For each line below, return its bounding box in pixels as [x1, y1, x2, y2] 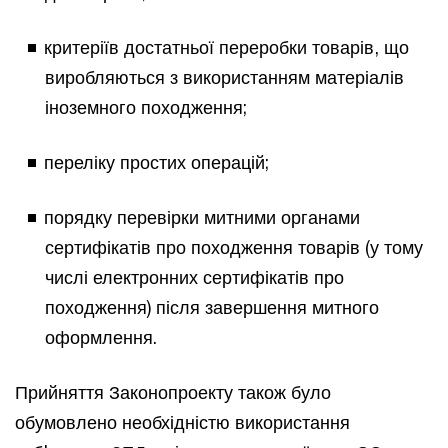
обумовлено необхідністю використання [15, 410, 350, 433]
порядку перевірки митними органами [44, 205, 360, 228]
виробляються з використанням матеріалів [45, 65, 404, 88]
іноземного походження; [45, 95, 247, 118]
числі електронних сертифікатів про [45, 265, 344, 288]
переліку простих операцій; [44, 150, 269, 173]
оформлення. [45, 325, 157, 348]
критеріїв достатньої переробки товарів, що [44, 35, 409, 58]
